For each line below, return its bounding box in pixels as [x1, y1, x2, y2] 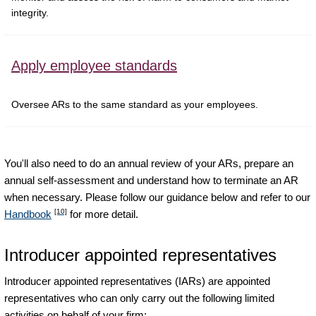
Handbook [4, 208, 51, 221]
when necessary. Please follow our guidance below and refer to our [4, 191, 310, 204]
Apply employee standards [11, 58, 177, 74]
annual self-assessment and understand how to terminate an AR [4, 174, 298, 187]
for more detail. [67, 208, 138, 221]
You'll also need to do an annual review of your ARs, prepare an [4, 157, 293, 170]
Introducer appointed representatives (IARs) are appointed [4, 275, 270, 288]
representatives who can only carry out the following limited [4, 292, 274, 305]
